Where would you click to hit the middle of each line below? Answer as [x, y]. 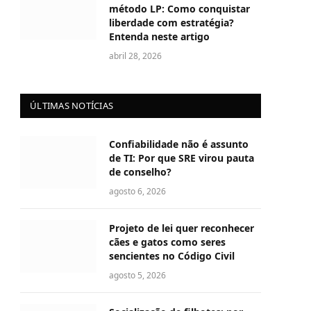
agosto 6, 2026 [137, 192]
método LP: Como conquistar [179, 9]
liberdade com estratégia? [171, 23]
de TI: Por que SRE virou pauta [182, 158]
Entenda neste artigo [159, 37]
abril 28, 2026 [135, 56]
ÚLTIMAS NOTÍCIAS [72, 106]
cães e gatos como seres [167, 242]
